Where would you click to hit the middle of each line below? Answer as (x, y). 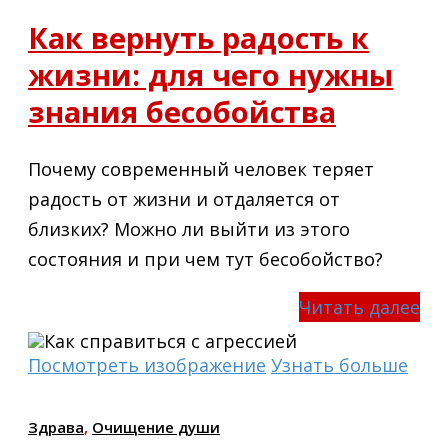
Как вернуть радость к (198, 37)
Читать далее (359, 306)
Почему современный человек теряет (201, 168)
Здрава (56, 426)
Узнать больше (339, 364)
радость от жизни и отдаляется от (184, 198)
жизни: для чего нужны (210, 74)
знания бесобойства (182, 111)
